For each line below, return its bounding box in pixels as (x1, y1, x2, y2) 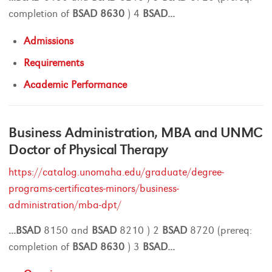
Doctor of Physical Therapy (8, 141, 169, 158)
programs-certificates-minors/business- (8, 182, 180, 195)
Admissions (24, 35, 74, 47)
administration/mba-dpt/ (8, 199, 122, 211)
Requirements (24, 56, 84, 69)
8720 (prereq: (187, 224, 253, 237)
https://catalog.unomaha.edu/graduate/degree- (8, 166, 225, 178)
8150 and (41, 224, 92, 237)
